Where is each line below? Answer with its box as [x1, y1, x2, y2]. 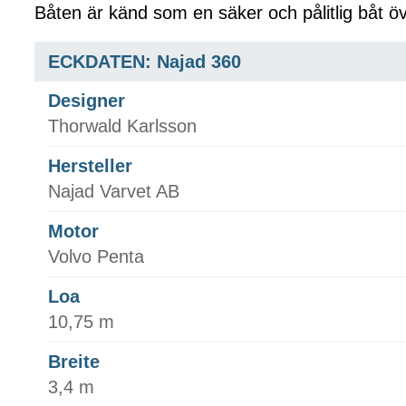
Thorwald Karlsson [48, 116, 197, 137]
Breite [48, 352, 100, 372]
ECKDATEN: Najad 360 [48, 52, 241, 72]
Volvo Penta [48, 246, 144, 267]
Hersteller [48, 156, 132, 177]
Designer [48, 91, 125, 111]
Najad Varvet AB [48, 181, 179, 202]
